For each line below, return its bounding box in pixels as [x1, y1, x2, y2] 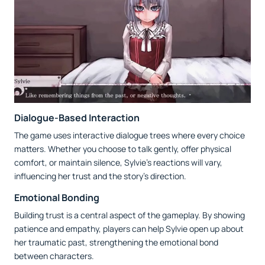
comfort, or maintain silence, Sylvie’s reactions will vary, [14, 157, 222, 169]
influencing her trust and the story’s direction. [14, 170, 186, 182]
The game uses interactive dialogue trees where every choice [14, 130, 245, 141]
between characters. [14, 250, 94, 262]
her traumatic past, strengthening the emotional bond [14, 237, 218, 248]
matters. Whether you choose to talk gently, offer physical [14, 143, 231, 155]
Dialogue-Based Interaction [14, 111, 140, 125]
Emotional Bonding [14, 191, 99, 205]
